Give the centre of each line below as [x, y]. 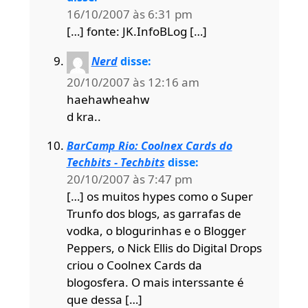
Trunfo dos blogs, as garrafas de [154, 213]
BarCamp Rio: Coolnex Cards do [149, 145]
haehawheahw [108, 99]
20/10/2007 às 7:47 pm [129, 179]
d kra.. [84, 116]
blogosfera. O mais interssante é [155, 282]
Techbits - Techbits [115, 162]
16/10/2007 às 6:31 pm [129, 14]
